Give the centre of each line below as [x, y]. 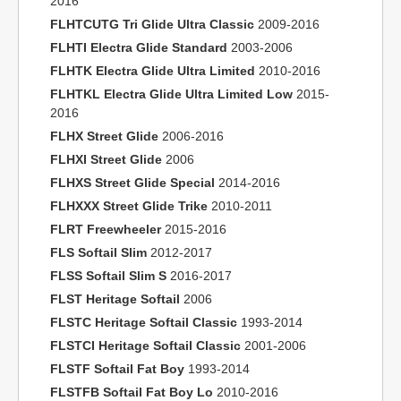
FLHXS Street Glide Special [132, 183]
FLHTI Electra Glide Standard [139, 47]
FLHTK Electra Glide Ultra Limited [153, 71]
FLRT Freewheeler [106, 229]
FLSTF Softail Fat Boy [117, 369]
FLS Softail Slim [98, 252]
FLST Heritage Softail [115, 299]
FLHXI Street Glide [106, 159]
